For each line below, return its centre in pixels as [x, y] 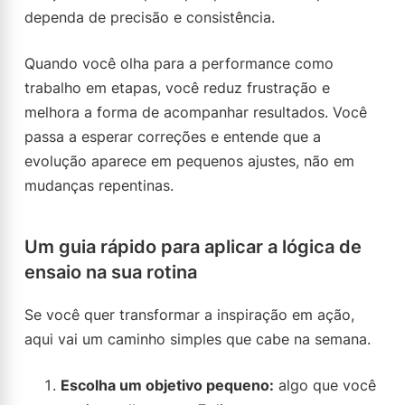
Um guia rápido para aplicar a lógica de [193, 247]
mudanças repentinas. [99, 185]
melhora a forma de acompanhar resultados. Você [196, 112]
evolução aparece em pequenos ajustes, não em [189, 161]
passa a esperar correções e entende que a [173, 137]
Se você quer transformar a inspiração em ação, [189, 315]
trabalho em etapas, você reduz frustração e [177, 88]
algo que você [325, 385]
